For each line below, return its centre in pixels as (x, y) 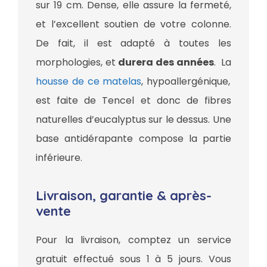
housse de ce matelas (89, 82)
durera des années (166, 63)
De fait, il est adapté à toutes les (133, 44)
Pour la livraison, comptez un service (133, 240)
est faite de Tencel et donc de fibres (133, 101)
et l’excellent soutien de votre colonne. (133, 24)
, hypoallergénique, (186, 82)
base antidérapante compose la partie (133, 139)
